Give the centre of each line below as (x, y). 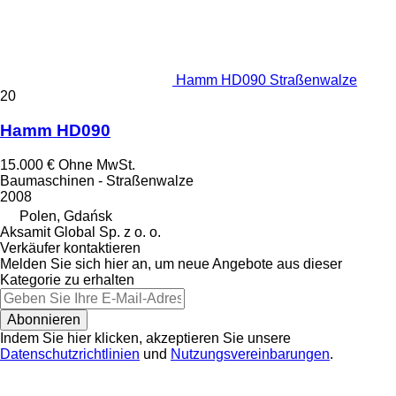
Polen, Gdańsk (66, 216)
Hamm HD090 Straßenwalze (267, 80)
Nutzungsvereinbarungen (250, 354)
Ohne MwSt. (97, 164)
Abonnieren (44, 319)
